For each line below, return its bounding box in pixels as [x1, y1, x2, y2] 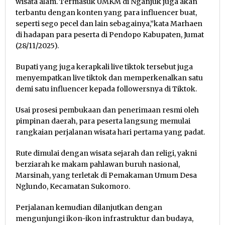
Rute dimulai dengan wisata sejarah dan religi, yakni [16, 148, 197, 158]
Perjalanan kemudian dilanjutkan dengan [16, 202, 162, 212]
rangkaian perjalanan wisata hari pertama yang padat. [16, 127, 205, 137]
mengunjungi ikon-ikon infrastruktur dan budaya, [16, 213, 193, 223]
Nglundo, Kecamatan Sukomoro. [16, 181, 130, 191]
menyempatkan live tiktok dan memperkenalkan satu [16, 73, 203, 82]
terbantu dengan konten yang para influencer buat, [16, 8, 197, 17]
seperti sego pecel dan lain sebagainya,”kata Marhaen [16, 19, 202, 28]
